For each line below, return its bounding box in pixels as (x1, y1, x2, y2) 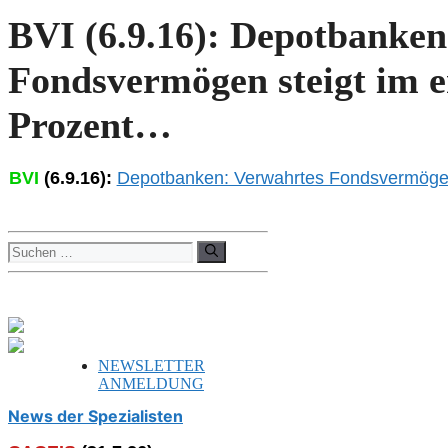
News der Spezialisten (8, 406, 183, 427)
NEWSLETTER (98, 356, 205, 374)
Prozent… (8, 103, 172, 146)
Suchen (7, 239, 54, 257)
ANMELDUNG (98, 374, 204, 392)
